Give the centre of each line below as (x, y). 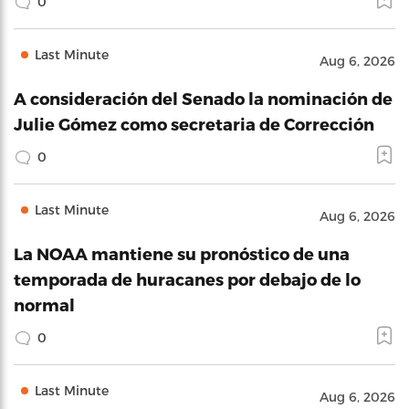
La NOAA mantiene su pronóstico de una (182, 253)
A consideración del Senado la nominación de (203, 98)
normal (44, 304)
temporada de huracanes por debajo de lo (187, 279)
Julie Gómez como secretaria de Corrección (194, 124)
